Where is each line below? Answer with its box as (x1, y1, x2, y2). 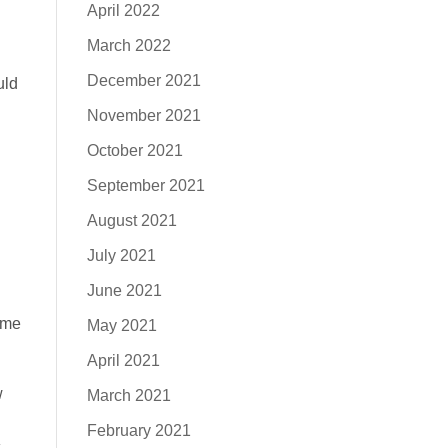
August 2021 (86, 212, 177, 229)
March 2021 (86, 387, 171, 404)
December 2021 (86, 72, 201, 89)
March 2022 (86, 37, 171, 54)
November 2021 (86, 107, 201, 124)
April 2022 (86, 2, 160, 19)
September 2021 (86, 177, 205, 194)
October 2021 (86, 142, 183, 159)
